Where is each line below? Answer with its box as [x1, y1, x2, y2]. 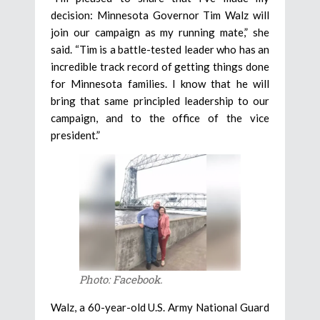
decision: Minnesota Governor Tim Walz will [51, 9, 269, 22]
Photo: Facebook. [79, 271, 163, 286]
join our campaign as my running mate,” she [51, 26, 269, 39]
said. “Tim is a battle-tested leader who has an [51, 43, 269, 56]
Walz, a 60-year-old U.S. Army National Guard [51, 300, 269, 314]
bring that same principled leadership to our [51, 94, 269, 108]
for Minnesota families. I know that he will [51, 77, 269, 91]
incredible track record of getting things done [51, 60, 269, 74]
